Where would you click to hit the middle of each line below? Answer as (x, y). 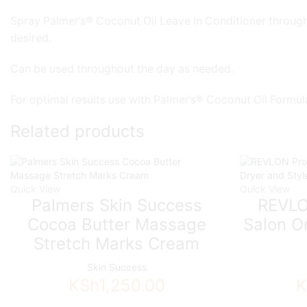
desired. (31, 38)
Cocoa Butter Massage (116, 224)
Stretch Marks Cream (117, 243)
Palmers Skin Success (116, 205)
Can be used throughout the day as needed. (122, 69)
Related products (77, 132)
